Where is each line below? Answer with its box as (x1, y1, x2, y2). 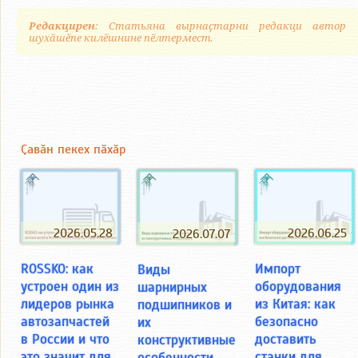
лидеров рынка (21, 295, 114, 313)
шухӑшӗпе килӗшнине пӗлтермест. (29, 32, 213, 45)
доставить (255, 330, 316, 348)
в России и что (21, 330, 109, 348)
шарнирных (137, 278, 207, 296)
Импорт (255, 260, 301, 278)
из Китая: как (255, 295, 336, 313)
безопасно (255, 312, 319, 331)
